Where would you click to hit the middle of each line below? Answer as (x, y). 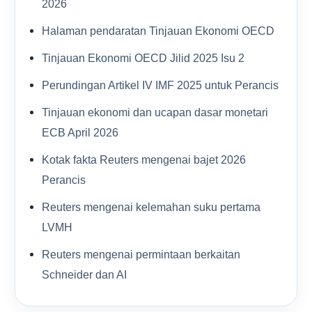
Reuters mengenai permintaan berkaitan (141, 254)
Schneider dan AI (84, 274)
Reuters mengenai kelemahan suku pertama (151, 207)
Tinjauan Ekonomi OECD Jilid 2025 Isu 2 (143, 58)
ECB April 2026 (80, 132)
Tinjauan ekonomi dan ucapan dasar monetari (155, 112)
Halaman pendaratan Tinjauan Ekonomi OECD (158, 31)
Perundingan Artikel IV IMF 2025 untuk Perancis (160, 85)
